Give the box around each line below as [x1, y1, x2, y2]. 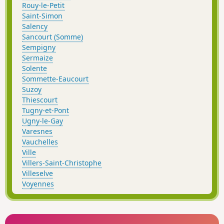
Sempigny [22, 42, 55, 52]
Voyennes [22, 179, 54, 189]
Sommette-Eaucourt [22, 74, 88, 84]
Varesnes [22, 126, 52, 136]
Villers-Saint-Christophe [22, 158, 101, 168]
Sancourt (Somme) [22, 32, 83, 42]
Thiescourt [22, 95, 57, 105]
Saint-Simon [22, 11, 62, 21]
